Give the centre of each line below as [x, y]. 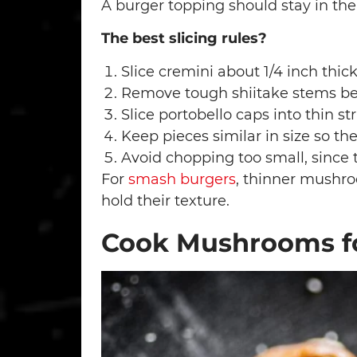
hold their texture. [165, 200]
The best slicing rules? [184, 39]
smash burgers [182, 179]
